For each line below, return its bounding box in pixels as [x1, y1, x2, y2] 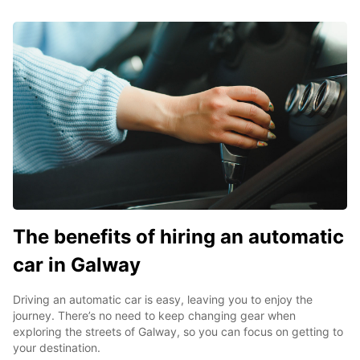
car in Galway [13, 253, 141, 277]
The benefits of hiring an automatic [13, 225, 344, 249]
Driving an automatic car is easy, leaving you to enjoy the [13, 292, 313, 307]
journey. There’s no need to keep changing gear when [13, 309, 296, 323]
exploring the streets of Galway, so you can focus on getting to [13, 325, 343, 339]
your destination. [13, 341, 100, 355]
